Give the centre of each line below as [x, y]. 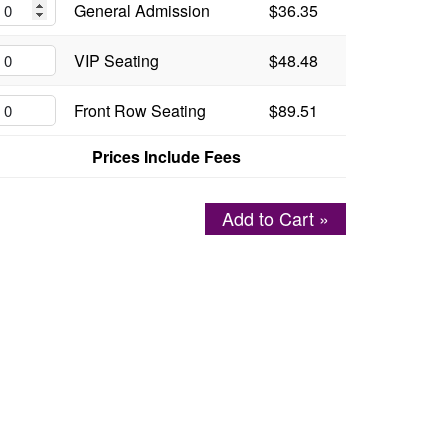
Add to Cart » [276, 218]
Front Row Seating [140, 110]
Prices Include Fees [166, 156]
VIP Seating [116, 60]
